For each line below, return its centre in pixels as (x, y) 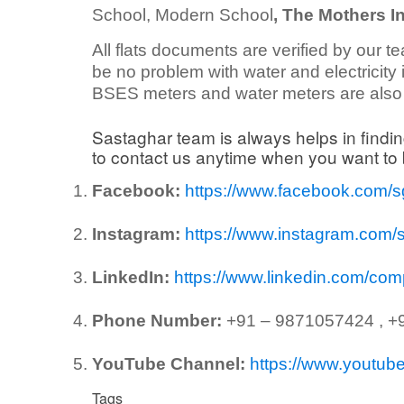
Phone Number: (157, 320)
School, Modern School (183, 14)
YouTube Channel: (169, 363)
